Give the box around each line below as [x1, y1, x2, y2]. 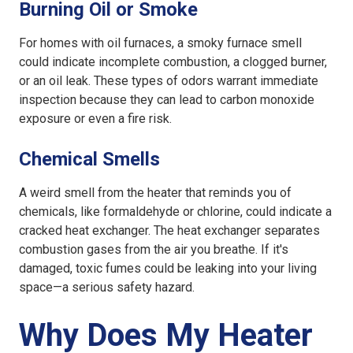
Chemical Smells [19, 148, 160, 171]
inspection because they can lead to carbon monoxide [19, 92, 314, 108]
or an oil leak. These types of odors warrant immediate [19, 73, 318, 89]
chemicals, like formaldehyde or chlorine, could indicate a [19, 204, 332, 220]
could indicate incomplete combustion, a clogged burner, [19, 54, 327, 70]
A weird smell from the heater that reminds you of [19, 185, 292, 201]
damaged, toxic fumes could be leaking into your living [19, 261, 317, 277]
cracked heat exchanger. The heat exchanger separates [19, 223, 320, 239]
